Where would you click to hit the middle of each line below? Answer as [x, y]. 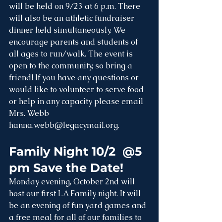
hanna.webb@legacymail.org [63, 125]
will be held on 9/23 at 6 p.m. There [76, 6]
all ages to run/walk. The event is [72, 54]
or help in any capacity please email [77, 102]
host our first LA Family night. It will [76, 194]
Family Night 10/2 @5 [77, 152]
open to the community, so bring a [72, 66]
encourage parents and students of [74, 42]
